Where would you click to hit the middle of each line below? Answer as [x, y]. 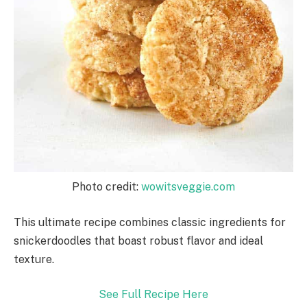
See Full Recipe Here [153, 295]
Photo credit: [107, 187]
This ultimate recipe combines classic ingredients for [150, 222]
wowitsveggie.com [188, 187]
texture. [34, 259]
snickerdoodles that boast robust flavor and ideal [138, 241]
